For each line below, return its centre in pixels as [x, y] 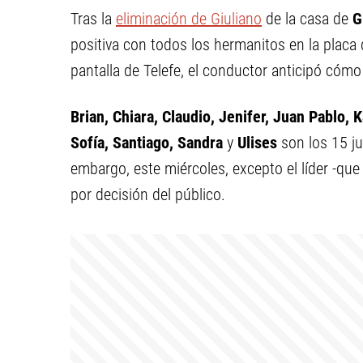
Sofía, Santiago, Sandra [149, 143]
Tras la [93, 19]
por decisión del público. [148, 194]
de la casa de [307, 19]
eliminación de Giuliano [189, 19]
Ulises [255, 143]
